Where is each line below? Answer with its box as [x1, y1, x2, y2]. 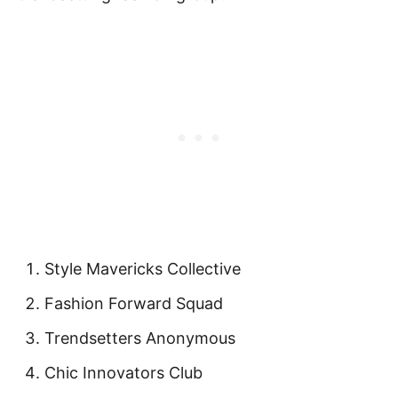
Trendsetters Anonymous [44, 329, 235, 347]
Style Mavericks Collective [44, 259, 241, 278]
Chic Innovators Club [44, 363, 203, 382]
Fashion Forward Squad [44, 294, 223, 313]
